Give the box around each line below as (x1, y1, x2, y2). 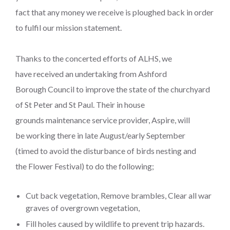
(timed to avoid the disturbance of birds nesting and (15, 146, 196, 156)
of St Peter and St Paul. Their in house (15, 100, 145, 110)
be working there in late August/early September (15, 130, 185, 141)
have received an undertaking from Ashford (15, 69, 167, 79)
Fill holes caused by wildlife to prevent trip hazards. (26, 219, 204, 229)
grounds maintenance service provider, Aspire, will (15, 115, 190, 125)
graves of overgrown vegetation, (26, 203, 140, 213)
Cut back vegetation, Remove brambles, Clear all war (26, 190, 212, 201)
